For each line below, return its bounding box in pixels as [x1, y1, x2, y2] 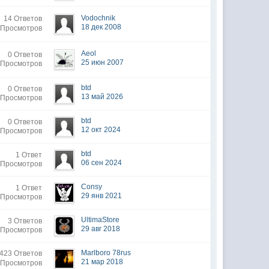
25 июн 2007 [81, 58, 124, 67]
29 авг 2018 [81, 225, 121, 233]
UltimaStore [81, 216, 120, 224]
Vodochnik [81, 14, 116, 22]
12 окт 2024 [81, 125, 121, 134]
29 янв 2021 [81, 192, 122, 200]
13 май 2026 [81, 92, 124, 101]
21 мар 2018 [81, 258, 124, 266]
